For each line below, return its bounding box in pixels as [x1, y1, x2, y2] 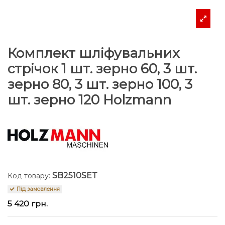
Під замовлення [15, 185, 60, 192]
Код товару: [8, 171, 50, 181]
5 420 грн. [8, 198, 48, 208]
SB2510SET [52, 171, 97, 181]
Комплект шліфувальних [8, 45, 179, 62]
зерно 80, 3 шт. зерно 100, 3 [8, 76, 192, 93]
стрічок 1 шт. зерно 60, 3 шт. [8, 61, 197, 77]
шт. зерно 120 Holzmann [8, 92, 171, 108]
